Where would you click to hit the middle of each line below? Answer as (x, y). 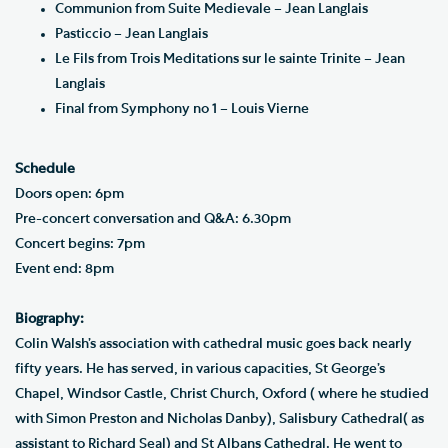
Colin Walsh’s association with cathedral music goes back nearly (213, 343)
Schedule (45, 168)
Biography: (49, 318)
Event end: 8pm (64, 268)
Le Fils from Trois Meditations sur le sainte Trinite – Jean (230, 58)
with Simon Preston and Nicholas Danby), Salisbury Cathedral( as (219, 418)
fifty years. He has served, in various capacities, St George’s (200, 368)
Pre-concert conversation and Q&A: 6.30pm (153, 218)
